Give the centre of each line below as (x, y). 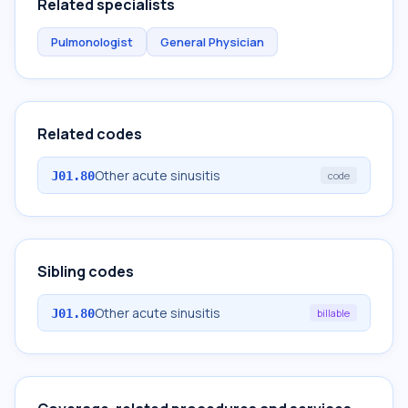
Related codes (90, 134)
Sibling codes (86, 271)
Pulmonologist (92, 42)
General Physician (212, 42)
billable (333, 313)
